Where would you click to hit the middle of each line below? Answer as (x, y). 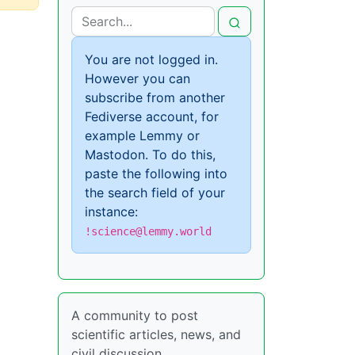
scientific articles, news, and (156, 335)
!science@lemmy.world (148, 232)
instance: (111, 212)
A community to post (135, 316)
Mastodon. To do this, (150, 155)
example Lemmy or (142, 136)
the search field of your (155, 193)
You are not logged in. (151, 60)
